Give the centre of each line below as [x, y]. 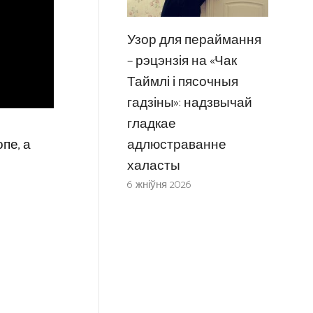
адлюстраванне [176, 145]
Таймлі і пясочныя [182, 82]
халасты [153, 166]
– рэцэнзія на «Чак [182, 61]
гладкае [151, 124]
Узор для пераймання [194, 40]
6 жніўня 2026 [159, 184]
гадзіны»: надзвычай [189, 103]
